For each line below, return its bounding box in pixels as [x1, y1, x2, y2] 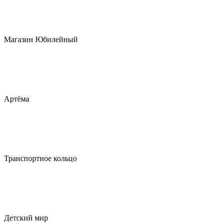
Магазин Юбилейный [4, 35, 78, 44]
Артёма [4, 95, 29, 103]
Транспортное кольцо [4, 154, 77, 163]
